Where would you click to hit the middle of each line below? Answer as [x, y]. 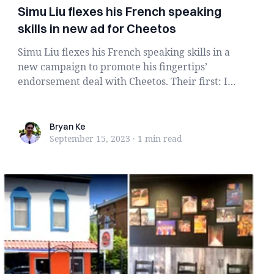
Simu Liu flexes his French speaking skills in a [124, 52]
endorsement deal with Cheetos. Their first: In [126, 81]
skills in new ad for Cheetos [97, 28]
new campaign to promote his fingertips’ [113, 67]
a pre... [34, 96]
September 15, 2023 [90, 139]
